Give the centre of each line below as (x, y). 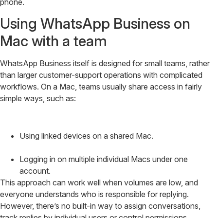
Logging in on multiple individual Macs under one (104, 159)
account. (35, 171)
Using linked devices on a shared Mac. (86, 136)
